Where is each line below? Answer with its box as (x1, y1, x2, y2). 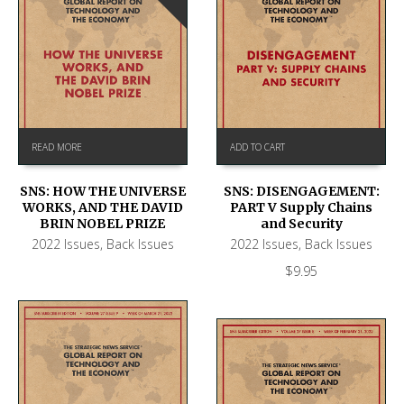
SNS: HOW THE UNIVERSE (19, 182, 186, 199)
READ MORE (32, 140, 82, 153)
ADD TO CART (230, 140, 286, 153)
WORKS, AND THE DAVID (22, 198, 183, 216)
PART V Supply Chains (230, 198, 373, 216)
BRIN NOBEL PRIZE (40, 215, 166, 232)
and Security (260, 215, 343, 232)
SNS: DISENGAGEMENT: (223, 182, 380, 199)
